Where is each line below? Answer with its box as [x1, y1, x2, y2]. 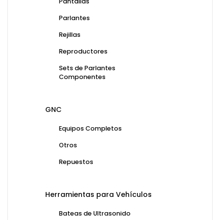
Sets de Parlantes [59, 64, 115, 73]
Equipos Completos [59, 124, 122, 133]
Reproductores [59, 47, 108, 56]
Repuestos [59, 158, 93, 166]
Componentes [59, 73, 106, 82]
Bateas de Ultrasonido [59, 209, 131, 218]
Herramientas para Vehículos [45, 190, 152, 200]
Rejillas [59, 30, 81, 39]
